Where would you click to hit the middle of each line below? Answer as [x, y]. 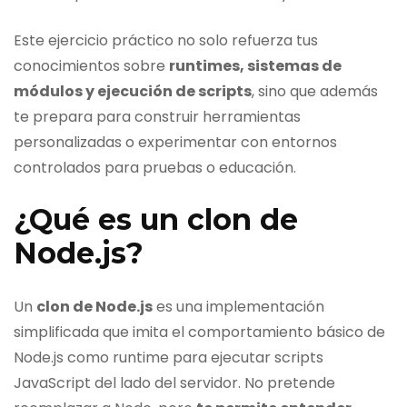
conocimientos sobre [91, 66]
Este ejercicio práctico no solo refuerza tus [166, 41]
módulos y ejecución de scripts [133, 92]
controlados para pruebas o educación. [155, 168]
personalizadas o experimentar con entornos [175, 143]
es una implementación [238, 306]
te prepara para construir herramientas [157, 117]
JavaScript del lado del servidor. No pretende [174, 382]
